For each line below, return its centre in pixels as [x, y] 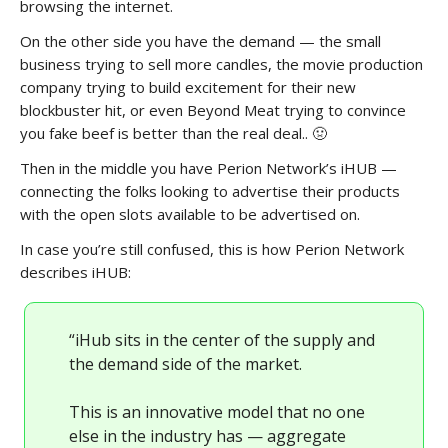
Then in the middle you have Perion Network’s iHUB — [208, 168]
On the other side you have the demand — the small [200, 41]
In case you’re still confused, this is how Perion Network [212, 249]
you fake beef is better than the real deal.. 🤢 [173, 133]
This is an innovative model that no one [217, 412]
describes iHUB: [75, 272]
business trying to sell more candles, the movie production [221, 64]
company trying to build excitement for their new [188, 87]
